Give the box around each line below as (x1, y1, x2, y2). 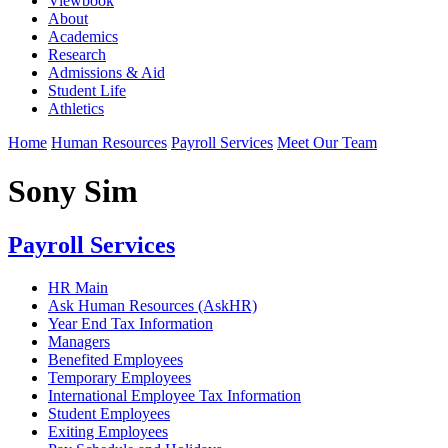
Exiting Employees (48, 422, 168, 440)
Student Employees (48, 404, 170, 422)
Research (48, 45, 106, 63)
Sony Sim (8, 173, 138, 210)
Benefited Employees (48, 350, 183, 368)
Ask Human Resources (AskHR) (48, 296, 257, 314)
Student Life (48, 81, 126, 99)
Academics (48, 27, 118, 45)
